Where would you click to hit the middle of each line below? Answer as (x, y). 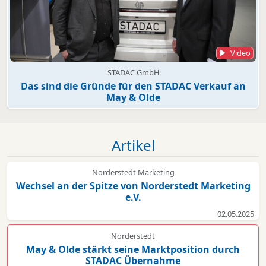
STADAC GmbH (133, 72)
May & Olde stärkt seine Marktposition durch (133, 249)
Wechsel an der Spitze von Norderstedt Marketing (133, 186)
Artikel (133, 145)
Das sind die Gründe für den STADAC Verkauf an (133, 86)
